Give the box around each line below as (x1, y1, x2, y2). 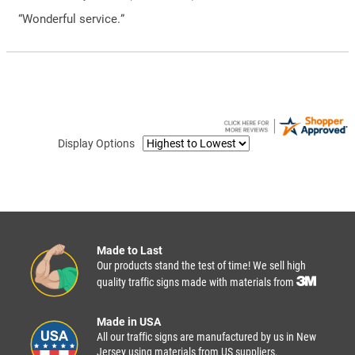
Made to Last (97, 243, 162, 257)
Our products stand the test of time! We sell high (97, 258, 306, 272)
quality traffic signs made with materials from (97, 275, 296, 288)
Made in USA (97, 315, 161, 328)
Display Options (58, 136, 135, 150)
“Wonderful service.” (18, 11, 124, 26)
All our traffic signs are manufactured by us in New (97, 330, 316, 343)
